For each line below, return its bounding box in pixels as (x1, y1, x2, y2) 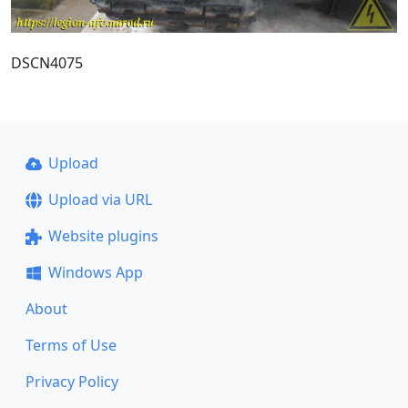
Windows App (47, 262, 143, 282)
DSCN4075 (11, 52, 83, 73)
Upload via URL (47, 189, 152, 209)
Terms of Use (25, 335, 117, 355)
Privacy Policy (25, 372, 118, 392)
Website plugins (47, 226, 158, 246)
